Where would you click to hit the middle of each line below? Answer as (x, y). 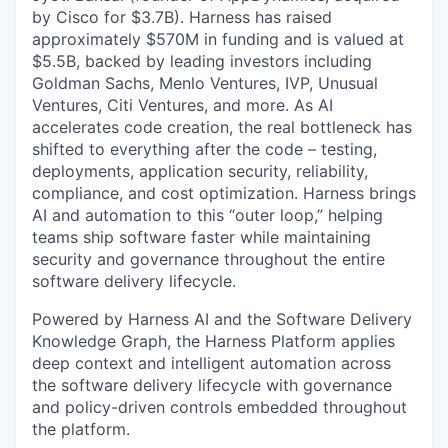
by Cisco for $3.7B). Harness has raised (182, 17)
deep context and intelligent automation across (211, 363)
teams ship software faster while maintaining (201, 237)
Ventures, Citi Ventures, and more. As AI (182, 105)
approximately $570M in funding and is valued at (218, 39)
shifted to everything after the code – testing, (204, 149)
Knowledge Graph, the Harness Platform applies (213, 341)
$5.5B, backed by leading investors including (202, 61)
